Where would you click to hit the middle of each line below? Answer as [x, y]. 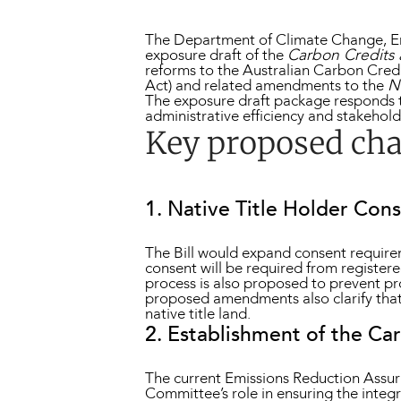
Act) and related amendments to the [266, 86]
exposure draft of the [216, 55]
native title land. [198, 313]
